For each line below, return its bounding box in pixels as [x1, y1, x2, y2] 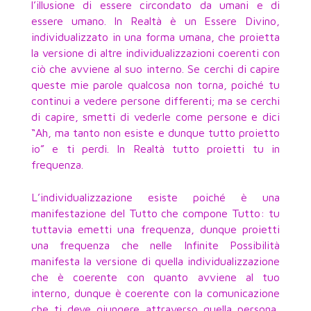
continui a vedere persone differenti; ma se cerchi [31, 94, 280, 107]
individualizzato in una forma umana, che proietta [31, 30, 280, 43]
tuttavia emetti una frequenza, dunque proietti [31, 222, 280, 235]
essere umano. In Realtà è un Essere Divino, [31, 14, 280, 27]
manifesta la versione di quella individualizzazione [31, 254, 280, 267]
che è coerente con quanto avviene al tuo [31, 270, 280, 283]
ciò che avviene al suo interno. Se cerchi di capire [31, 62, 280, 75]
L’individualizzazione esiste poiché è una [31, 190, 280, 203]
